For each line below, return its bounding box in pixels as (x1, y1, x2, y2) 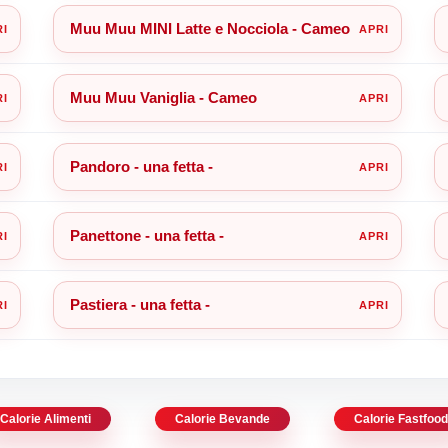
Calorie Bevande (175, 411, 270, 426)
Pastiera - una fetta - (69, 295, 210, 313)
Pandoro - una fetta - (69, 157, 213, 175)
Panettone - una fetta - (69, 226, 224, 244)
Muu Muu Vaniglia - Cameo (69, 88, 257, 106)
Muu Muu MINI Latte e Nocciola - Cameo (69, 19, 350, 37)
